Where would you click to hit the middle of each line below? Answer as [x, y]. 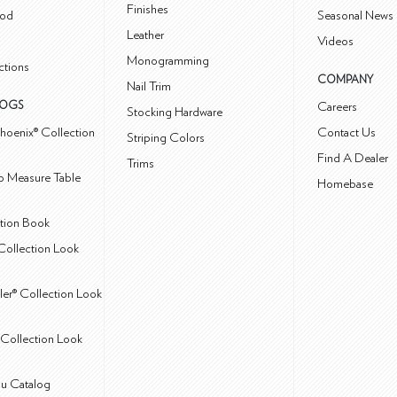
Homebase [345, 184]
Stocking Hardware [175, 113]
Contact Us [346, 133]
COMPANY [345, 81]
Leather [146, 35]
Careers [337, 107]
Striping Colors [166, 138]
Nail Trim [149, 87]
